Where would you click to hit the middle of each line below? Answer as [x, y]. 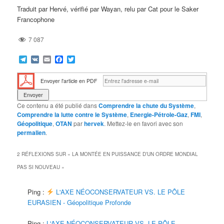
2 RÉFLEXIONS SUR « [45, 154]
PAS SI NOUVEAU [39, 167]
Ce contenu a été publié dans [58, 105]
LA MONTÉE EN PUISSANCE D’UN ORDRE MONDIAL [135, 154]
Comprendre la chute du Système [146, 105]
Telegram [44, 59]
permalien [31, 132]
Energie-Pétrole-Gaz [159, 114]
